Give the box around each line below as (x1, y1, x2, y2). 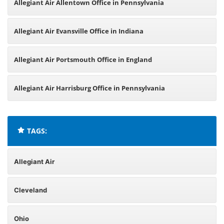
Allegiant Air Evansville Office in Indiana (14, 26, 143, 35)
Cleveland (14, 186, 47, 194)
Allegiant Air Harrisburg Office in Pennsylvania (14, 83, 165, 92)
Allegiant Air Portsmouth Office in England (14, 55, 152, 64)
